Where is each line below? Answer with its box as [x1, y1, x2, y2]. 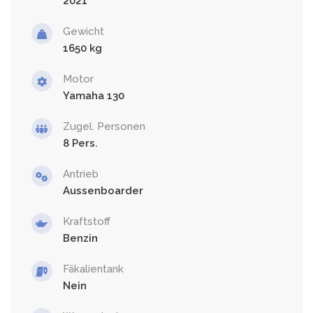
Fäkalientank [63, 263, 124, 276]
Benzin [63, 232, 98, 245]
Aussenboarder [63, 184, 143, 198]
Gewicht [63, 25, 104, 38]
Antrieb [63, 168, 99, 181]
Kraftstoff [63, 215, 110, 228]
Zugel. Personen [63, 120, 145, 133]
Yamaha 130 [63, 89, 124, 103]
